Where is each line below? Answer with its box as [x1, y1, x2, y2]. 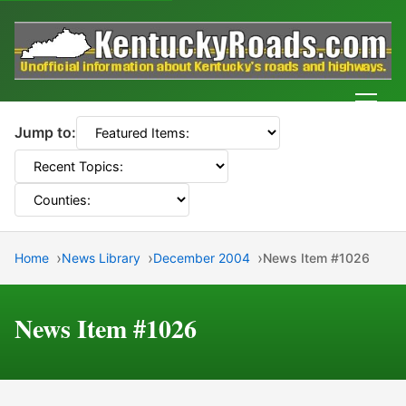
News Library [62, 250, 140, 266]
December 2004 [153, 250, 250, 266]
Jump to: [14, 123, 76, 142]
